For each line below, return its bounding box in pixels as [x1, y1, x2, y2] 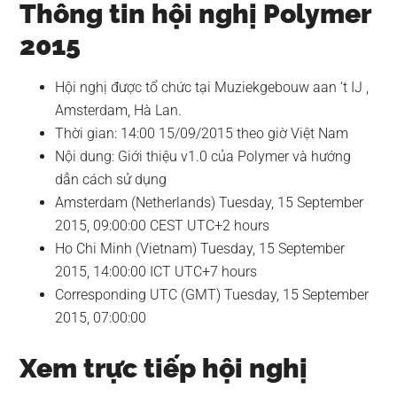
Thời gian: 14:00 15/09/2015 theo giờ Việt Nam [55, 125, 349, 142]
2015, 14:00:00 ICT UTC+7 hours [55, 263, 258, 280]
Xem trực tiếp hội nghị [19, 353, 308, 384]
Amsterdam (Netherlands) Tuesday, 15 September [55, 194, 364, 211]
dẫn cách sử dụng [55, 171, 167, 188]
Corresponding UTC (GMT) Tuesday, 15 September [55, 286, 370, 303]
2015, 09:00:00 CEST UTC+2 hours [55, 217, 270, 234]
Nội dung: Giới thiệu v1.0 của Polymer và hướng [55, 148, 352, 165]
